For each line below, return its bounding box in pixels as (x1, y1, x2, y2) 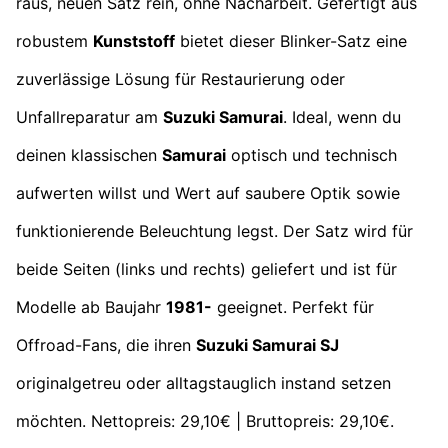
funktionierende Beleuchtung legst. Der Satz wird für (16, 220, 413, 241)
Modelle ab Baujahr (16, 296, 166, 317)
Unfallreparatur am (16, 106, 163, 127)
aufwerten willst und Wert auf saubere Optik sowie (16, 182, 400, 203)
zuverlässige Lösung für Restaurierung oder (16, 68, 345, 89)
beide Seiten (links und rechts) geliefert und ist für (16, 258, 397, 279)
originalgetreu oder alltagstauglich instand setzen (16, 372, 391, 393)
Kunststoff (93, 30, 175, 51)
